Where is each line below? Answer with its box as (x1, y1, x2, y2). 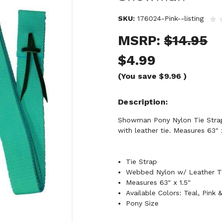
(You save (118, 71, 157, 81)
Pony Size (126, 199, 159, 208)
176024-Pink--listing (137, 14, 204, 23)
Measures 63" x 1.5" (126, 178, 191, 187)
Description (118, 97, 166, 107)
